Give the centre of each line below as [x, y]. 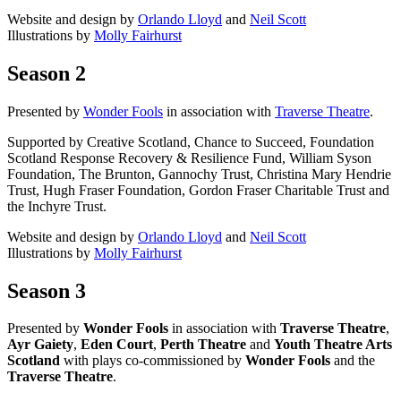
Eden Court [117, 345]
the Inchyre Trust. [57, 206]
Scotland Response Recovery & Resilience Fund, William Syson [189, 158]
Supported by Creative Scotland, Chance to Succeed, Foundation [191, 141]
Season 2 [47, 73]
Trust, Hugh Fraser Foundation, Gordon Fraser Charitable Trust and [198, 190]
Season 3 [47, 290]
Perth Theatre [203, 345]
